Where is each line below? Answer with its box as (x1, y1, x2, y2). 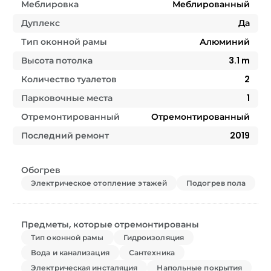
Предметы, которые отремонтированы (21, 218, 199, 230)
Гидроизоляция (123, 232, 184, 243)
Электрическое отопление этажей (31, 177, 167, 188)
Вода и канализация (31, 247, 109, 258)
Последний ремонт (21, 129, 109, 142)
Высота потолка (21, 54, 93, 67)
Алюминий (200, 35, 250, 48)
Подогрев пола (186, 177, 246, 188)
